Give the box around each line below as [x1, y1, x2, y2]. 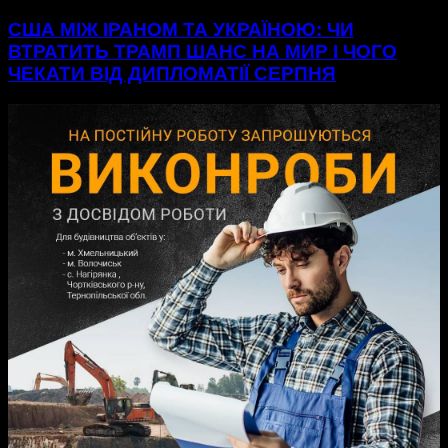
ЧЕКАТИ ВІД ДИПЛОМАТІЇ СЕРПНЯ [8, 63, 336, 85]
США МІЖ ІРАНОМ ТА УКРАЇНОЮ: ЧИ [8, 19, 354, 41]
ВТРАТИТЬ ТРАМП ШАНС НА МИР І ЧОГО [8, 41, 397, 63]
